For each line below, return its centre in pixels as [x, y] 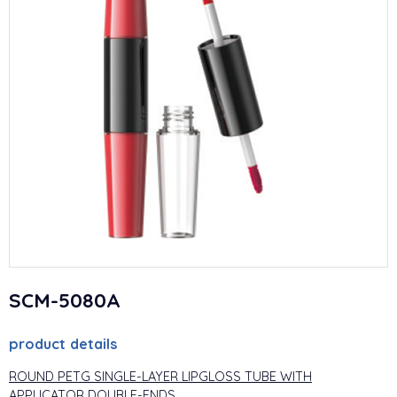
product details [63, 344]
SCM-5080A [65, 300]
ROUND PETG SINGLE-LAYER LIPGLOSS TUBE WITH [160, 376]
